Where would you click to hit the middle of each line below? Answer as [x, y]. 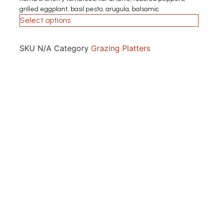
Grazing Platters [121, 48]
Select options [45, 20]
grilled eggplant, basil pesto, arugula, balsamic [89, 9]
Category [71, 48]
